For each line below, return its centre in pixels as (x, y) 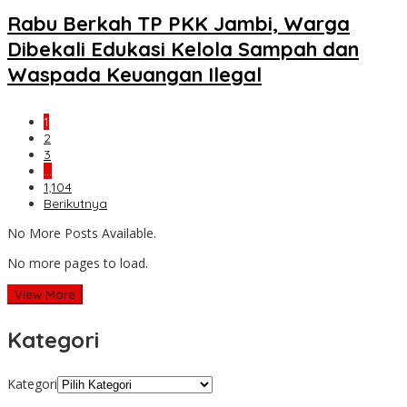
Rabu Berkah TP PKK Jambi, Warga (179, 24)
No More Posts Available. (82, 233)
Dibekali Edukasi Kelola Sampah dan (183, 50)
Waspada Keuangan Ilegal (134, 75)
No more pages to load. (78, 263)
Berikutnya (75, 204)
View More (45, 295)
